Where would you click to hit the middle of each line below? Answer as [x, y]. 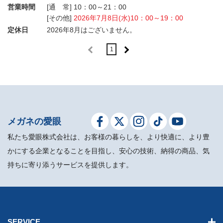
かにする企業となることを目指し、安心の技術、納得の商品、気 [109, 151]
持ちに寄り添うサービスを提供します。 [70, 165]
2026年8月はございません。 [91, 30]
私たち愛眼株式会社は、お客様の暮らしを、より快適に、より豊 [109, 137]
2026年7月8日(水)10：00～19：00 [128, 18]
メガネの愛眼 [34, 121]
